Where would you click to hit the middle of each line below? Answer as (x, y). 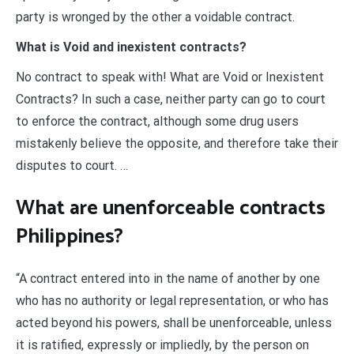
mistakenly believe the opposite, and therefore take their (177, 144)
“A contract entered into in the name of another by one (168, 279)
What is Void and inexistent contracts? (131, 47)
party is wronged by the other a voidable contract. (155, 17)
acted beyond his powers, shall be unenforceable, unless (174, 323)
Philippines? (70, 236)
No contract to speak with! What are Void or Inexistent (170, 77)
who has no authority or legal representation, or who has (172, 301)
